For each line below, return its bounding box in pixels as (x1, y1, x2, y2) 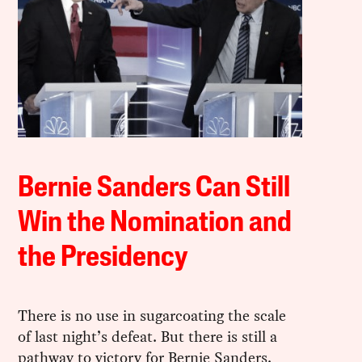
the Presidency (18, 244, 188, 274)
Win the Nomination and (18, 209, 293, 239)
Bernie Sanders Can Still (18, 175, 291, 204)
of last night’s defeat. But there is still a (18, 326, 278, 348)
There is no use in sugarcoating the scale (18, 305, 287, 327)
